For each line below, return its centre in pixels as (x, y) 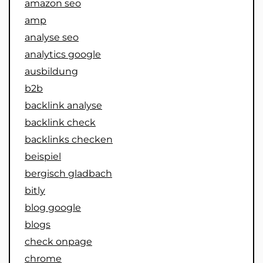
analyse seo (52, 38)
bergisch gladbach (68, 174)
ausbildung (51, 72)
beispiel (43, 157)
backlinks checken (69, 140)
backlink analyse (63, 106)
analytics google (63, 55)
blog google (53, 208)
